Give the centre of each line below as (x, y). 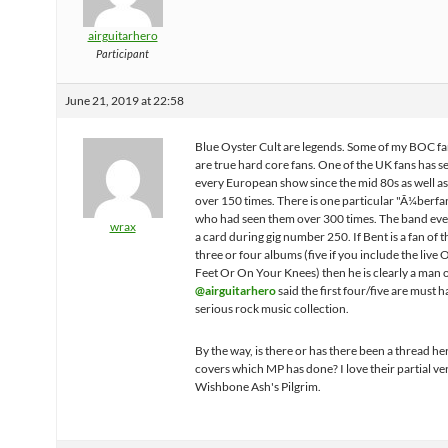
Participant (122, 53)
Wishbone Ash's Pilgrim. (258, 386)
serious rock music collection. (272, 308)
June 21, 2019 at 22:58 (124, 100)
